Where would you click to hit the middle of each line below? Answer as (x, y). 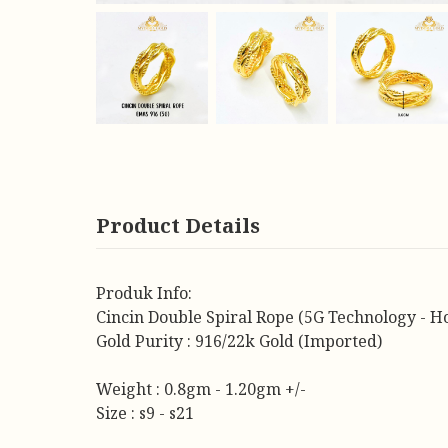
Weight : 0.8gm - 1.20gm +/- (201, 389)
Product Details (178, 225)
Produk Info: (144, 293)
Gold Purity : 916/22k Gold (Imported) (239, 341)
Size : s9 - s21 (145, 413)
